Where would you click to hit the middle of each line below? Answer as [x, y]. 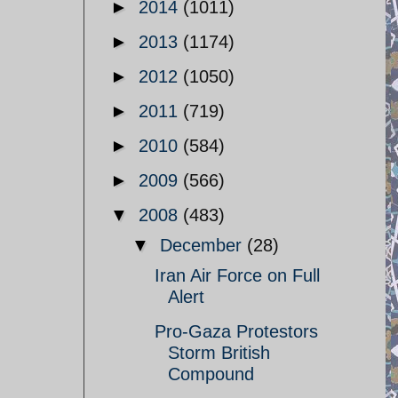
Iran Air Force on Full [237, 275]
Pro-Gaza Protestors [236, 331]
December [203, 245]
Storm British [219, 353]
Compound [211, 374]
